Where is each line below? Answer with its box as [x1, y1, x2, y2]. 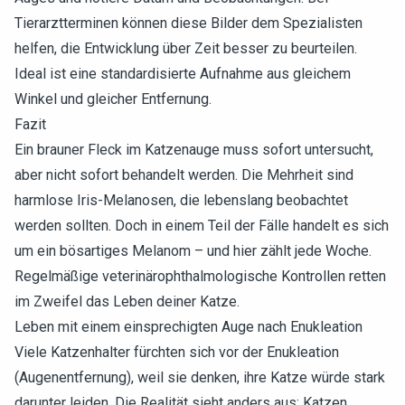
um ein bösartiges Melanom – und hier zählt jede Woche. [14, 242, 372, 259]
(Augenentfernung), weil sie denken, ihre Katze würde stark [14, 369, 385, 386]
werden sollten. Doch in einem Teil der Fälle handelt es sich [14, 217, 389, 234]
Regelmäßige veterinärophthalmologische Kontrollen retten [14, 268, 386, 285]
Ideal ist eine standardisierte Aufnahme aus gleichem [14, 65, 351, 82]
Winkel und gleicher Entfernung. [14, 90, 212, 108]
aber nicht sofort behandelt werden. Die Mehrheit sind [14, 166, 353, 184]
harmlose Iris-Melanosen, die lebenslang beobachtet [14, 192, 348, 209]
